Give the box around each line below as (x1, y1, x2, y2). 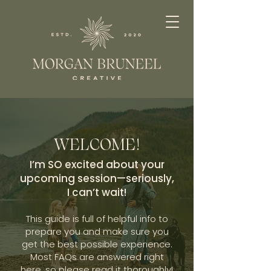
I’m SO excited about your (29, 157, 165, 172)
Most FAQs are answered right (30, 250, 164, 263)
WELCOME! (54, 134, 140, 154)
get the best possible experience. (21, 238, 172, 250)
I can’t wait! (67, 185, 126, 200)
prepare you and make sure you (25, 225, 169, 238)
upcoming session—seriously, (19, 171, 174, 186)
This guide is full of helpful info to (25, 212, 168, 225)
